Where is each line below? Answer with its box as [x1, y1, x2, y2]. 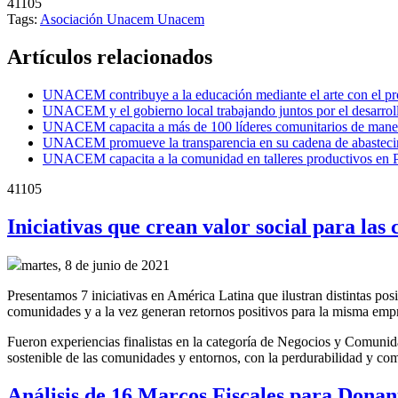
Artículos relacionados [7, 44, 212, 68]
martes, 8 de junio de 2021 [21, 258, 170, 274]
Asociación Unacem [40, 11, 157, 27]
